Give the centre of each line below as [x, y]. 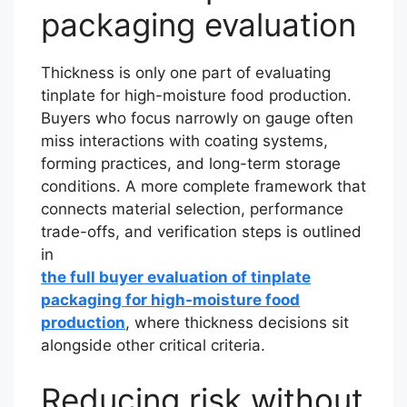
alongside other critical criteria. [153, 345]
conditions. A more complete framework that [203, 186]
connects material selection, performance [192, 209]
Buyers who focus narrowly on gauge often [197, 118]
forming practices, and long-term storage [191, 164]
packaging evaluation [199, 25]
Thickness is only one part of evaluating [186, 73]
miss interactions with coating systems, [184, 141]
